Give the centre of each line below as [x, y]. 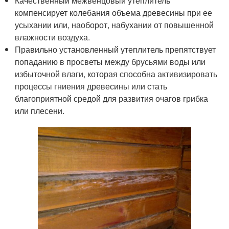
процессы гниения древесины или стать [91, 86]
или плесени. [40, 111]
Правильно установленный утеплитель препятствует [116, 50]
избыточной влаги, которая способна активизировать [116, 74]
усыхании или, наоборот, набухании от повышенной [114, 25]
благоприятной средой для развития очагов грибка [112, 99]
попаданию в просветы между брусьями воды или [110, 62]
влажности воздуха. [53, 37]
